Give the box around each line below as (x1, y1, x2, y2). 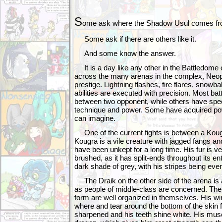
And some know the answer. (74, 49, 176, 57)
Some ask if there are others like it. (74, 35, 196, 43)
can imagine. (74, 114, 115, 122)
